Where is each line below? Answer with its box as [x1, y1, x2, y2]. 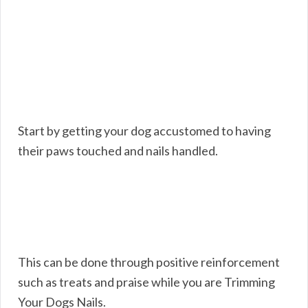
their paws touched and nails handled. [18, 142, 218, 158]
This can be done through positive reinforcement [18, 254, 280, 269]
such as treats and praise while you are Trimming [18, 274, 275, 289]
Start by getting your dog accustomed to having [18, 122, 271, 138]
